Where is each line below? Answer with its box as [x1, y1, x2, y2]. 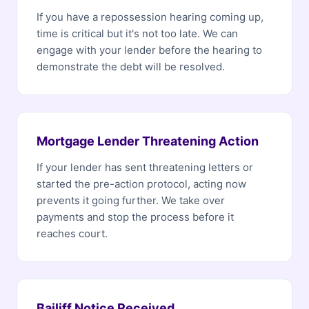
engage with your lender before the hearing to [37, 43, 262, 57]
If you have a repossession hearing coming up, [37, 10, 263, 23]
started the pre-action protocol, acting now [37, 177, 246, 190]
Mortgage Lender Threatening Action [37, 134, 259, 148]
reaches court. [37, 227, 108, 240]
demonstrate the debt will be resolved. [37, 60, 225, 73]
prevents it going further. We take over [37, 194, 225, 207]
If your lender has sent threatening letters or [37, 161, 253, 174]
